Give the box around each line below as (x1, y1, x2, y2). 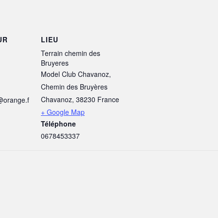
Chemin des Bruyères (41, 82, 108, 92)
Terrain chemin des (41, 48, 100, 58)
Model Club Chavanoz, (41, 69, 111, 79)
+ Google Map (41, 107, 85, 117)
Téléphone (41, 119, 76, 129)
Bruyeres (41, 58, 69, 68)
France (97, 94, 119, 105)
